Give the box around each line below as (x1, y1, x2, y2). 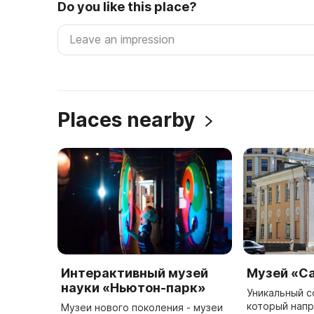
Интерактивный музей (61, 266, 208, 281)
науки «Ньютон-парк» (61, 280, 206, 296)
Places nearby (57, 108, 200, 132)
